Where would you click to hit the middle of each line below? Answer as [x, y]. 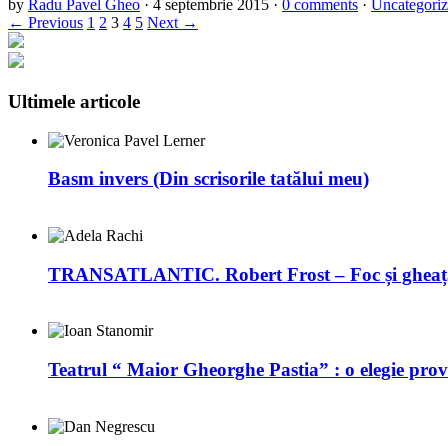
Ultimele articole [74, 101]
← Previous [45, 23]
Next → [172, 23]
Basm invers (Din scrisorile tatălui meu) [208, 179]
